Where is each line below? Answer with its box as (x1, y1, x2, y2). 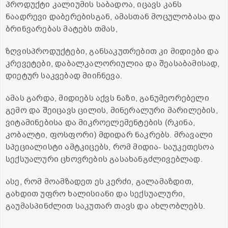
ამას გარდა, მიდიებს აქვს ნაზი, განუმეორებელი (6, 93, 209, 104)
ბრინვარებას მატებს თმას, (6, 23, 118, 35)
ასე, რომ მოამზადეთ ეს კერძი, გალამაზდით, (6, 176, 194, 188)
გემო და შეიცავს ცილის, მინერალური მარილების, (6, 105, 218, 117)
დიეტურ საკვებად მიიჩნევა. (6, 70, 122, 82)
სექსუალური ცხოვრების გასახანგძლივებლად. (6, 154, 203, 165)
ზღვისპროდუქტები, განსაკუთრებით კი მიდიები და (6, 46, 219, 58)
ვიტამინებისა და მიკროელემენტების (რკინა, (6, 117, 195, 129)
